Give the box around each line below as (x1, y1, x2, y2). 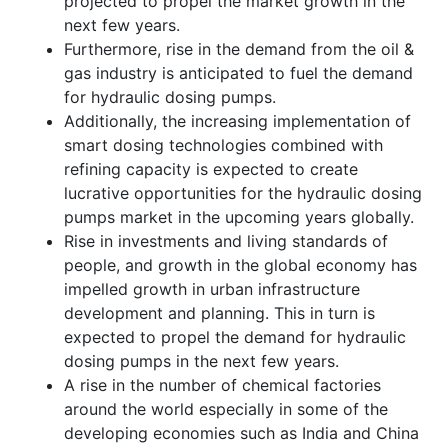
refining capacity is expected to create (64, 158, 358, 179)
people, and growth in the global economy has (64, 254, 417, 275)
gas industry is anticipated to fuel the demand (64, 62, 413, 83)
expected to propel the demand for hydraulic (64, 326, 406, 347)
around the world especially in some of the (64, 398, 388, 419)
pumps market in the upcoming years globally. (64, 206, 414, 227)
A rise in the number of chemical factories (64, 374, 381, 395)
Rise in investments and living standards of (64, 230, 388, 251)
